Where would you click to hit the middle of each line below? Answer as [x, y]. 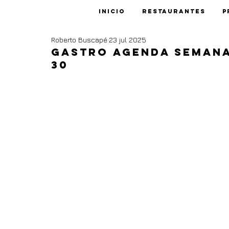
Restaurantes [174, 11]
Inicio [112, 11]
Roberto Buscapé [79, 39]
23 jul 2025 [128, 39]
